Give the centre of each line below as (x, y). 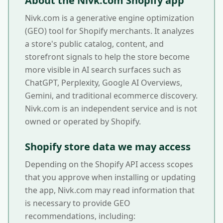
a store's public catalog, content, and (94, 44)
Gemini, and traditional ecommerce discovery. (111, 96)
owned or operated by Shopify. (83, 121)
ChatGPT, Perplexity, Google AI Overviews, (104, 83)
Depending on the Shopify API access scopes (109, 164)
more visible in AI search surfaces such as (103, 70)
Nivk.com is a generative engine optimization (110, 18)
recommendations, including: (80, 216)
